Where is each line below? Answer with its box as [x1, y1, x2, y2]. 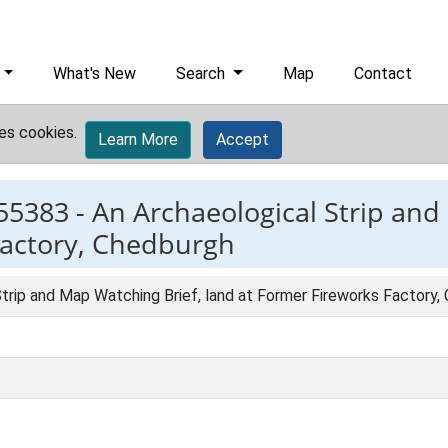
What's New [53, 64, 137, 83]
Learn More [98, 130, 178, 149]
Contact [354, 64, 413, 83]
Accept [216, 130, 269, 149]
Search [176, 64, 230, 83]
